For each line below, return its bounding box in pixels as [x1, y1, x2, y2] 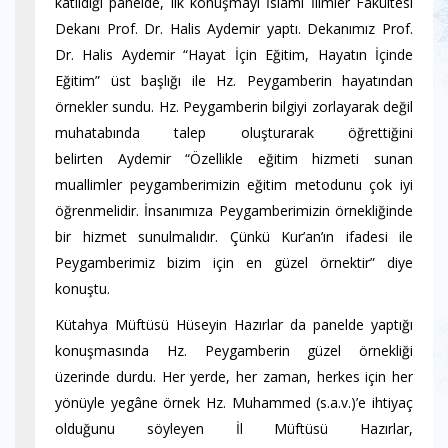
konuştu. [55, 279, 110, 298]
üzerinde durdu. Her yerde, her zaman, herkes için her [55, 367, 413, 386]
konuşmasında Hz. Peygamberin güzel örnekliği [55, 341, 413, 360]
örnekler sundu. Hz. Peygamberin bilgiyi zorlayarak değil [55, 97, 413, 116]
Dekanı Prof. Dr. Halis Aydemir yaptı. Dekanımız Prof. [55, 19, 413, 38]
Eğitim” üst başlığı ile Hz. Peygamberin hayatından [55, 71, 413, 90]
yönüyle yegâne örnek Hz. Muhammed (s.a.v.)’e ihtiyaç [55, 393, 413, 412]
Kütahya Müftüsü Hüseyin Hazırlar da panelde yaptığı [55, 315, 413, 334]
